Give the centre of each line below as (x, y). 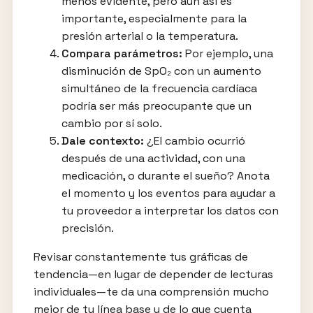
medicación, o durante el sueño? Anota (165, 176)
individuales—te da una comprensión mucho (151, 292)
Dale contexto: (102, 141)
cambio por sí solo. (111, 123)
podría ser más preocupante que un (156, 106)
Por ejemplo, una (227, 53)
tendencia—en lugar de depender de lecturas (153, 274)
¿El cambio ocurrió (194, 141)
